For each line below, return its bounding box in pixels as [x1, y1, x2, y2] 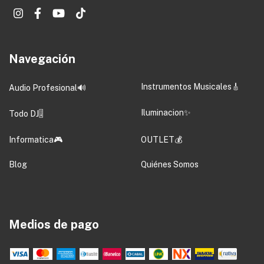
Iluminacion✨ [141, 107, 191, 117]
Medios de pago [9, 217, 99, 232]
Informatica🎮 [9, 134, 62, 144]
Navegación [9, 51, 75, 66]
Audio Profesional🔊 [9, 82, 86, 93]
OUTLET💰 [141, 134, 182, 144]
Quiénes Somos [141, 159, 199, 169]
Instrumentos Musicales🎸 [141, 81, 240, 91]
